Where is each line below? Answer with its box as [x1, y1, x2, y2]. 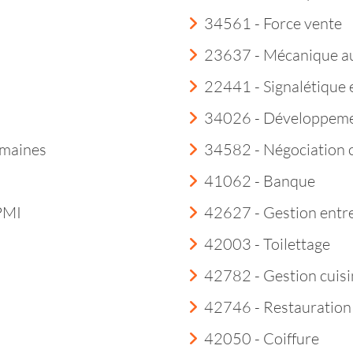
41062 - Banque [204, 171, 315, 191]
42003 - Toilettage [204, 234, 330, 254]
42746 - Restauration [204, 297, 351, 317]
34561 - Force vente [204, 13, 342, 33]
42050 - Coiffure [204, 329, 319, 348]
